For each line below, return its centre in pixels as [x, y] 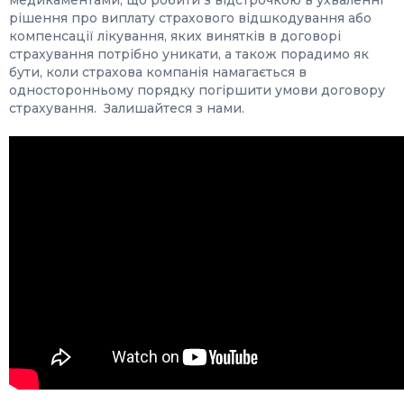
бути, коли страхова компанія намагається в [158, 72]
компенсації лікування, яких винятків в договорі [175, 36]
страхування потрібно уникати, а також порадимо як [189, 54]
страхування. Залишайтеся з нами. [127, 108]
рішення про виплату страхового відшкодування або [190, 18]
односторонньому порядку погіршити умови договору [197, 90]
